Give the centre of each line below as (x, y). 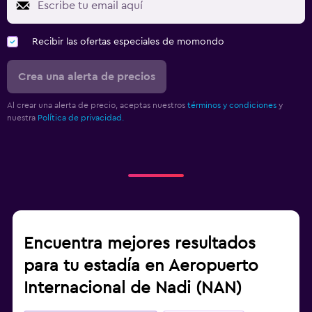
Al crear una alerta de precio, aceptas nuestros (97, 106)
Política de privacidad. (81, 118)
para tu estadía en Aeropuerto (141, 266)
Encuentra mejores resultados (140, 244)
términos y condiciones (232, 106)
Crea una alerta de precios (87, 77)
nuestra (22, 118)
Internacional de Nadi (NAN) (133, 289)
